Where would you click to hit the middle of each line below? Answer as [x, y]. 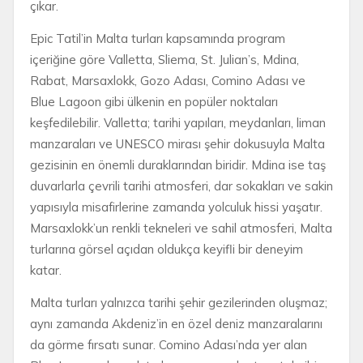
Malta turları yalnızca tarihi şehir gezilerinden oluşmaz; [179, 302]
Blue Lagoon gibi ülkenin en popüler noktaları [154, 101]
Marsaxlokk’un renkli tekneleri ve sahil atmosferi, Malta [181, 228]
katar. [46, 270]
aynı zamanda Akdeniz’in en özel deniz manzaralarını [176, 323]
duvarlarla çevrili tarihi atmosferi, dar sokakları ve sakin [181, 186]
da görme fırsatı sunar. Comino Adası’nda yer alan [169, 344]
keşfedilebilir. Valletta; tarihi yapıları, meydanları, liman [178, 122]
